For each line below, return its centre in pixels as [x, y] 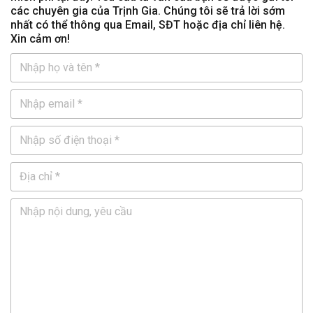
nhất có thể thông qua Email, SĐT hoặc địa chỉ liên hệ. [148, 24]
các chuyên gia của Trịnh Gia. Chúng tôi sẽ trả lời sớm [148, 10]
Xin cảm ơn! [40, 38]
